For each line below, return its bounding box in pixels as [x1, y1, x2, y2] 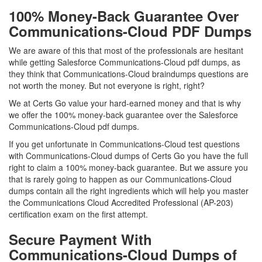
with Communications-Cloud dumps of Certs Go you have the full [9, 150, 248, 161]
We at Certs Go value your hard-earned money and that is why [9, 97, 241, 109]
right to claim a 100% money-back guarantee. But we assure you [9, 161, 248, 173]
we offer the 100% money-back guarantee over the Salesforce [9, 109, 238, 120]
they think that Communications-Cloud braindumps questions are [9, 68, 249, 80]
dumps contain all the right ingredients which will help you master [9, 185, 249, 196]
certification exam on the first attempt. [9, 208, 148, 220]
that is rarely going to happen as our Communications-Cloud [9, 173, 232, 185]
